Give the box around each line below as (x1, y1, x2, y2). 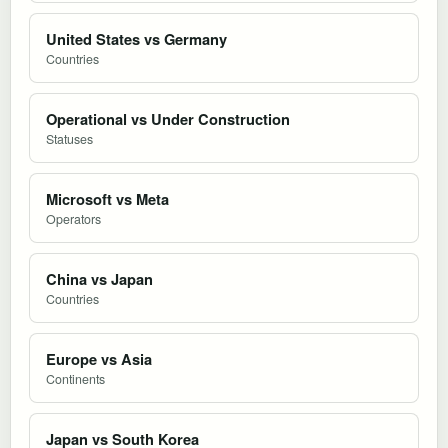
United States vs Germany (46, 27, 227, 50)
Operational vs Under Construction (46, 107, 290, 130)
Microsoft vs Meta (46, 187, 169, 210)
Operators (46, 209, 101, 228)
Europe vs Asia (46, 347, 152, 370)
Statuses (46, 129, 93, 148)
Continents (46, 369, 105, 388)
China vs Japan (46, 267, 153, 290)
